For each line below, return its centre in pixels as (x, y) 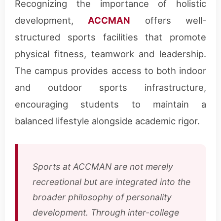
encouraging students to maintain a (110, 104)
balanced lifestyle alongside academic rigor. (107, 121)
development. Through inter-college (106, 212)
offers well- (168, 20)
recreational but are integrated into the (111, 182)
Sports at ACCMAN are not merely (103, 166)
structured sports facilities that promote (110, 37)
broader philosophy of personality (102, 197)
